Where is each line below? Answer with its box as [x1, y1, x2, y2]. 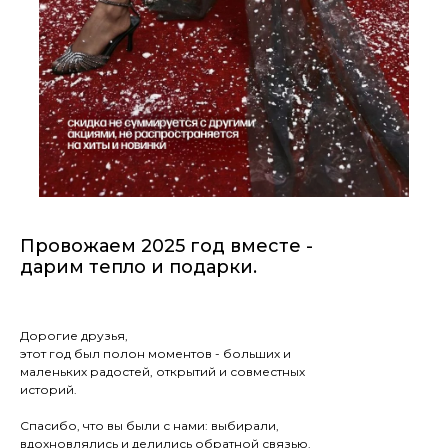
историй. [20, 382, 77, 397]
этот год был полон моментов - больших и [20, 346, 291, 361]
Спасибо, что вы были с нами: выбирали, [20, 418, 279, 433]
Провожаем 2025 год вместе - [20, 235, 313, 257]
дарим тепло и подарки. [20, 256, 257, 278]
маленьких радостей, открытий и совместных [20, 364, 305, 379]
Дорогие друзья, [20, 328, 128, 343]
